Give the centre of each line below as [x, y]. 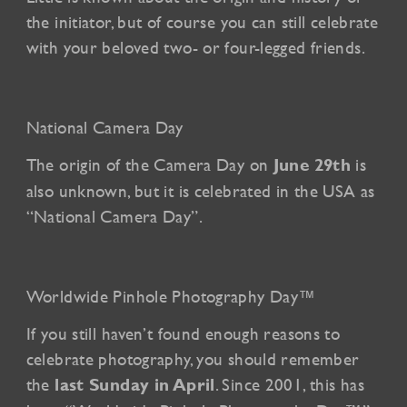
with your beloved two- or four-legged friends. [195, 48]
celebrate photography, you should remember [193, 358]
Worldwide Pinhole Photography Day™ [171, 296]
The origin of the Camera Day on [147, 164]
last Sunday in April [135, 384]
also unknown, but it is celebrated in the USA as [200, 190]
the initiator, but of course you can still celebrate [202, 22]
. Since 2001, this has [289, 384]
